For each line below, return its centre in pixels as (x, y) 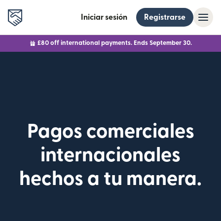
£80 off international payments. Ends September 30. (114, 43)
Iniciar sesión (104, 17)
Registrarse (165, 17)
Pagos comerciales (110, 132)
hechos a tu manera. (110, 179)
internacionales (110, 156)
